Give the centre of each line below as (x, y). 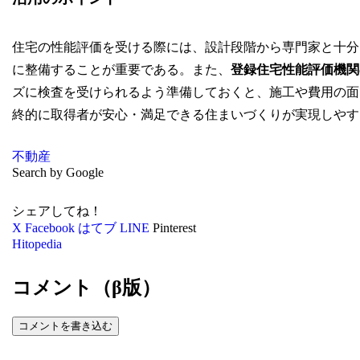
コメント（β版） (86, 288)
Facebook (49, 228)
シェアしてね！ (57, 211)
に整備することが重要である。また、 (121, 69)
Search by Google (57, 173)
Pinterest (174, 228)
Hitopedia (37, 244)
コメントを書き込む (65, 325)
